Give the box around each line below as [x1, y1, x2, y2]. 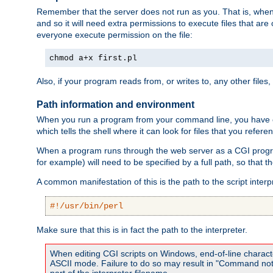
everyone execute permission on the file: [37, 30, 193, 40]
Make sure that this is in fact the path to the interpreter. [37, 225, 247, 235]
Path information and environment [37, 99, 194, 110]
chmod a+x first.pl [49, 54, 137, 63]
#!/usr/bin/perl [50, 201, 123, 211]
